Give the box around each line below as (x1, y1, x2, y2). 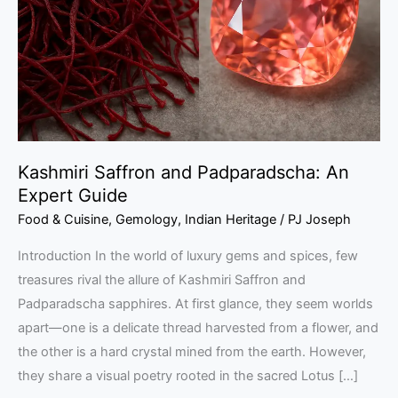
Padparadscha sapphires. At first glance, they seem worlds (18, 296, 373, 313)
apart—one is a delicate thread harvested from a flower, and (18, 320, 378, 337)
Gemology (115, 211, 178, 227)
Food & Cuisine (18, 211, 108, 227)
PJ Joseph (288, 211, 351, 227)
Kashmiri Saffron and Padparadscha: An (18, 161, 349, 183)
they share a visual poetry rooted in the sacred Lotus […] (18, 368, 358, 385)
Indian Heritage (185, 211, 276, 227)
